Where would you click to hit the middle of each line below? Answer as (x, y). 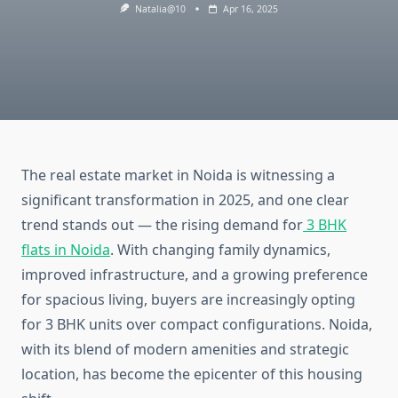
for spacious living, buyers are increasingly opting (188, 300)
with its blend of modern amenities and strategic (185, 350)
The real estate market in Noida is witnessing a (178, 175)
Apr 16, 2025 (250, 9)
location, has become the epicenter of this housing (192, 374)
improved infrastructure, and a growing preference (195, 275)
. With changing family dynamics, (220, 250)
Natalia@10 (160, 9)
